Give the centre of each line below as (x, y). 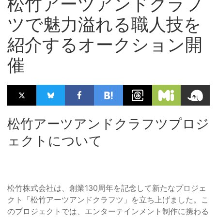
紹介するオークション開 (105, 45)
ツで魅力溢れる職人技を (104, 24)
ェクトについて (55, 141)
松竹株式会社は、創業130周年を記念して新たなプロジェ (107, 188)
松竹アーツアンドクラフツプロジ (108, 124)
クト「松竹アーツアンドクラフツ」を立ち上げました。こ (108, 200)
